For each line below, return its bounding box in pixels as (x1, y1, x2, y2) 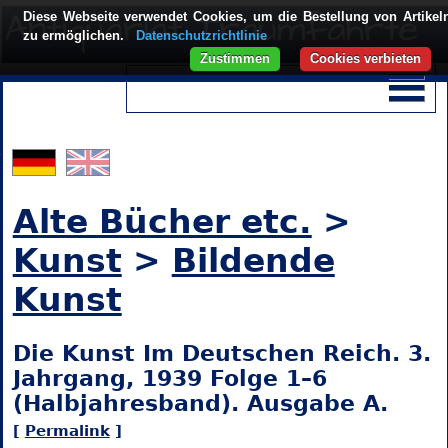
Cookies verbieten (310, 51, 421, 66)
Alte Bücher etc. (12, 202, 312, 242)
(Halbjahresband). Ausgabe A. (12, 391, 388, 417)
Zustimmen (200, 51, 270, 66)
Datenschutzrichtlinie (136, 28, 267, 43)
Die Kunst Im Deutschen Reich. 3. (12, 341, 431, 367)
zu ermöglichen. (23, 28, 128, 43)
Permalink (24, 422, 110, 441)
